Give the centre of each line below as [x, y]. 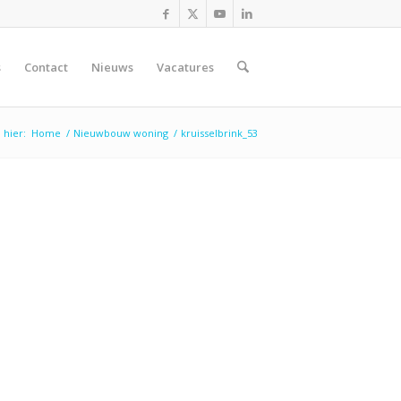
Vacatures [185, 67]
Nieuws [112, 67]
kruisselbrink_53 [219, 133]
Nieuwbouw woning [121, 133]
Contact [46, 67]
